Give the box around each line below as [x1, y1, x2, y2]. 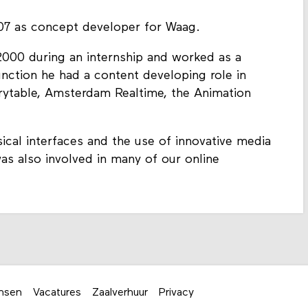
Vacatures [33, 287, 81, 299]
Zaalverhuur [92, 287, 148, 299]
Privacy [159, 287, 194, 299]
